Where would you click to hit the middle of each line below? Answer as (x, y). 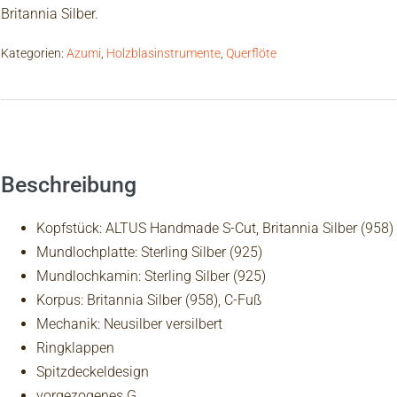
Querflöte (251, 54)
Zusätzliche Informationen (208, 126)
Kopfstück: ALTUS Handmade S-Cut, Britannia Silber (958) (215, 229)
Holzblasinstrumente (163, 54)
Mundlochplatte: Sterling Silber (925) (149, 253)
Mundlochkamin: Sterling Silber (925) (151, 276)
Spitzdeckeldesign (93, 372)
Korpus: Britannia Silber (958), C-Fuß (149, 300)
